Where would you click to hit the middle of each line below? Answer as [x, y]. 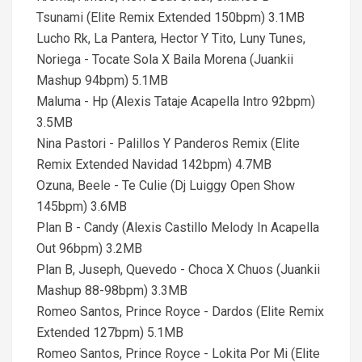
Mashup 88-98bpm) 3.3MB [112, 290]
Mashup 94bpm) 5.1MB [102, 80]
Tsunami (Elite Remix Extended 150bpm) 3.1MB [170, 17]
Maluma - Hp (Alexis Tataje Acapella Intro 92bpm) [176, 101]
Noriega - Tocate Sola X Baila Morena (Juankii [165, 59]
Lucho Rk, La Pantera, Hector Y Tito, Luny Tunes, [171, 38]
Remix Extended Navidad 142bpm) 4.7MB [154, 164]
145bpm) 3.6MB [82, 206]
